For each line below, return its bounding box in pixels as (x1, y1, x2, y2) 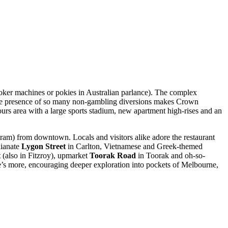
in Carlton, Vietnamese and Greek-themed (66, 141, 203, 151)
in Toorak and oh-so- (136, 151, 205, 160)
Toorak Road (90, 151, 136, 160)
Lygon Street (21, 141, 66, 151)
